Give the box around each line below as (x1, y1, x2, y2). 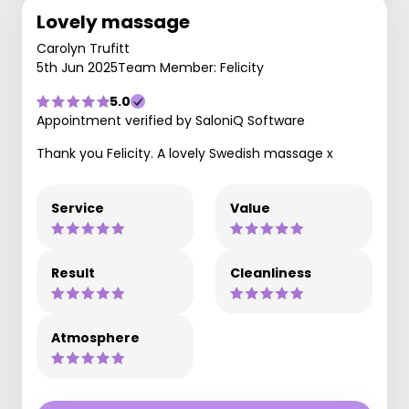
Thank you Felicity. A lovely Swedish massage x (37, 144, 333, 163)
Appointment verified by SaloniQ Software (37, 111, 305, 130)
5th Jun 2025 (37, 58, 118, 77)
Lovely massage (37, 9, 190, 35)
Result (51, 264, 95, 282)
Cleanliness (230, 264, 311, 282)
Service (51, 199, 104, 217)
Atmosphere (51, 329, 140, 347)
